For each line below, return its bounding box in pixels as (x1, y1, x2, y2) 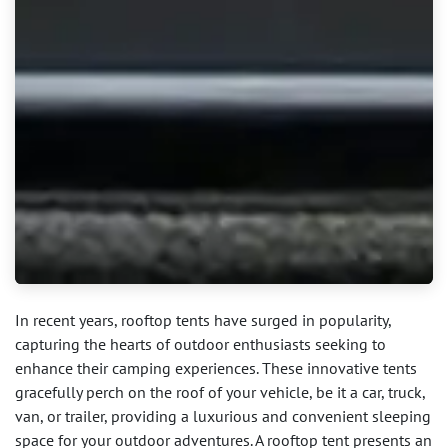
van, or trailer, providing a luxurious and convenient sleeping (15, 406, 431, 427)
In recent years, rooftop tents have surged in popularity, (15, 310, 391, 331)
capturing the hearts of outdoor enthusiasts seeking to (15, 334, 386, 355)
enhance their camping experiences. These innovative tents (15, 358, 417, 379)
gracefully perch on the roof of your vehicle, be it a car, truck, (15, 382, 425, 403)
